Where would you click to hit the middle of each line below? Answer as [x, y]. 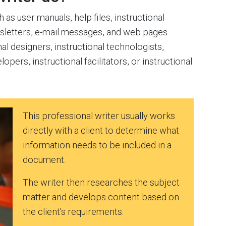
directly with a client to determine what [101, 130]
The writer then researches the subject [101, 182]
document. [44, 160]
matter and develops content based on [101, 197]
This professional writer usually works [99, 116]
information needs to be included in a [97, 145]
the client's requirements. [73, 212]
